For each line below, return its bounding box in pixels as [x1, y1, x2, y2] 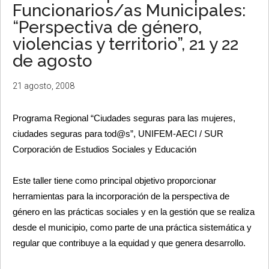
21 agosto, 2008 [13, 80, 74, 91]
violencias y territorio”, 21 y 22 [13, 34, 238, 54]
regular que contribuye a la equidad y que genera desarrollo [13, 238, 243, 248]
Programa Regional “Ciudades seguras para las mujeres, [13, 113, 235, 123]
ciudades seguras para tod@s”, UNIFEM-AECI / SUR [13, 128, 223, 139]
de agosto [13, 50, 92, 71]
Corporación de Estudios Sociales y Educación [13, 144, 196, 154]
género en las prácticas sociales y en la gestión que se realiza [13, 207, 255, 217]
